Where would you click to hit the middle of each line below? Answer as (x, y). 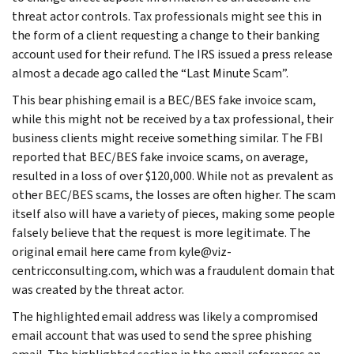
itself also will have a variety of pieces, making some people (173, 213)
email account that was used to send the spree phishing (162, 335)
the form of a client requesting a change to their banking (166, 35)
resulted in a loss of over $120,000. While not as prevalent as (173, 175)
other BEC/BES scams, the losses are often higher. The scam (174, 194)
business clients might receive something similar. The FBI (168, 137)
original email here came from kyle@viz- (122, 251)
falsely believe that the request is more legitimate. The (161, 232)
